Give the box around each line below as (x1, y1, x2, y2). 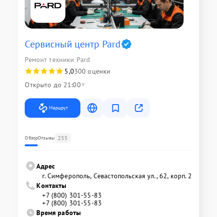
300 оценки (74, 67, 111, 76)
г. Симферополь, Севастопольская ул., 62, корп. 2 (42, 171, 192, 181)
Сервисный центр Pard (25, 38, 121, 51)
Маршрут (49, 105, 68, 111)
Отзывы (38, 135, 55, 141)
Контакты (36, 181, 67, 190)
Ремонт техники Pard (25, 55, 91, 64)
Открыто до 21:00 (25, 80, 81, 90)
